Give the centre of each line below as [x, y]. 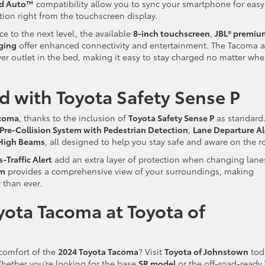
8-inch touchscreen [172, 33]
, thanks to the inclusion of [74, 117]
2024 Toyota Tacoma [98, 251]
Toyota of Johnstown [206, 251]
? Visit [151, 251]
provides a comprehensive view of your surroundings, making [130, 171]
